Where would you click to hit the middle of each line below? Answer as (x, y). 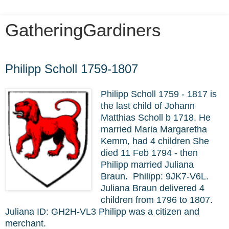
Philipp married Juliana (147, 164)
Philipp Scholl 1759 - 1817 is (159, 94)
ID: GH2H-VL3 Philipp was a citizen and (117, 211)
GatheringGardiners (83, 30)
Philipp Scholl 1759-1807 (72, 69)
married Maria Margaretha (154, 129)
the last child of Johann (148, 106)
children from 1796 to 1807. (157, 200)
